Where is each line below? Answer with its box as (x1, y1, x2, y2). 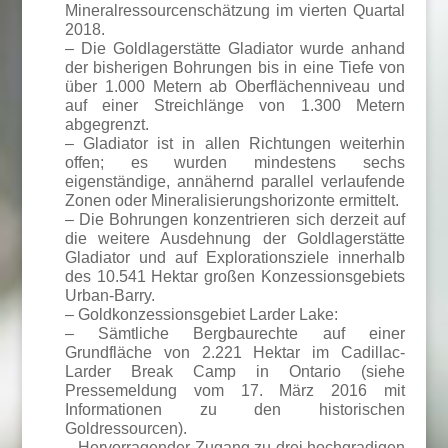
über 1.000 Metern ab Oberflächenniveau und (64, 78, 406, 95)
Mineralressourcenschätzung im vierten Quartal (64, 2, 406, 19)
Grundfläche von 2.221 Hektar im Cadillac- (64, 344, 406, 361)
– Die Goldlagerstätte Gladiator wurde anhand (64, 40, 406, 57)
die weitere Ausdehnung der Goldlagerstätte (64, 230, 406, 247)
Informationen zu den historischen (64, 401, 406, 418)
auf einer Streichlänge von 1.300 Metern (64, 97, 406, 114)
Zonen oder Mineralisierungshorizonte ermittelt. (64, 192, 399, 209)
